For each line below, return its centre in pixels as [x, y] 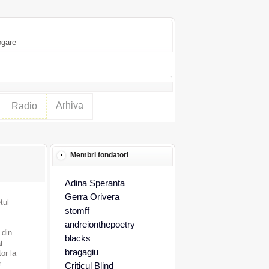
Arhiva [69, 105]
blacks [77, 238]
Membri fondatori [99, 155]
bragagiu [81, 252]
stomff [77, 210]
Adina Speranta [95, 183]
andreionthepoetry [100, 224]
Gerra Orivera [92, 197]
